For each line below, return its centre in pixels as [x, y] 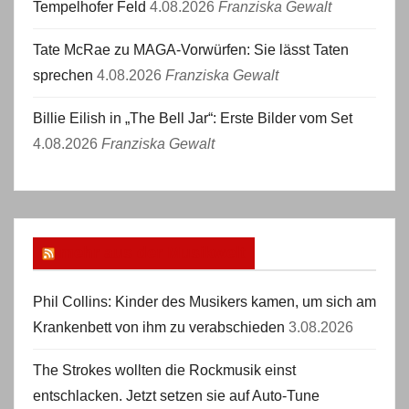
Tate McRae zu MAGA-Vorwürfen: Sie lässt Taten [191, 50]
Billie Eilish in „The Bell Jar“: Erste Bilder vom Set [193, 118]
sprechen [63, 75]
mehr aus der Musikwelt [152, 253]
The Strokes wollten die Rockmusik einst [164, 370]
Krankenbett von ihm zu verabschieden [159, 327]
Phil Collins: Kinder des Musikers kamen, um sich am [204, 302]
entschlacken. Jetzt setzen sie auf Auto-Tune [176, 396]
